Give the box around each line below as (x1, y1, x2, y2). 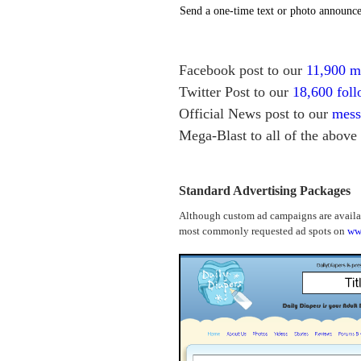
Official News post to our (179, 106, 332, 122)
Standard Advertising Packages (179, 184, 351, 198)
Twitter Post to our (179, 84, 293, 101)
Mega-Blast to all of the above (179, 127, 357, 144)
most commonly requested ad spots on (179, 225, 347, 238)
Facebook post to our (179, 62, 306, 79)
